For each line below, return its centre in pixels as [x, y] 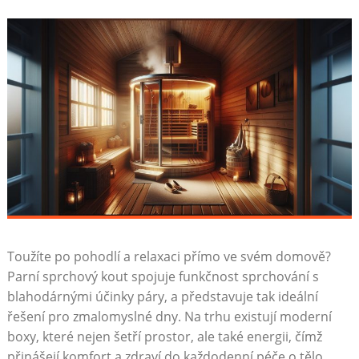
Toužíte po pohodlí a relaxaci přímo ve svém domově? [169, 256]
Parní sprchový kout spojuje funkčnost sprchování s [163, 276]
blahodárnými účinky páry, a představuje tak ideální [162, 296]
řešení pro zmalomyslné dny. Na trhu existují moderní [169, 316]
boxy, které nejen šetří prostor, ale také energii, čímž [164, 336]
